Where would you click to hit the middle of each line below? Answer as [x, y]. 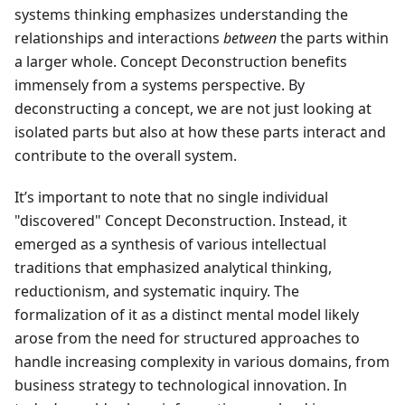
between [250, 38]
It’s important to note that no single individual [171, 198]
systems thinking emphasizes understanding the [181, 15]
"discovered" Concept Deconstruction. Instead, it [181, 221]
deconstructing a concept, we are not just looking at [193, 109]
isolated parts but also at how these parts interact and [200, 132]
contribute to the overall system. [126, 156]
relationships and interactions [119, 38]
